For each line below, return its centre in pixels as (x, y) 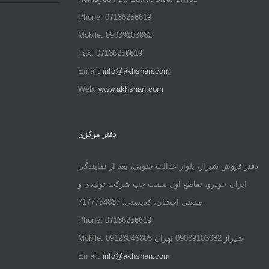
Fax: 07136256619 (110, 53)
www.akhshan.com (131, 89)
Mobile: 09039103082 (115, 35)
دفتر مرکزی (97, 134)
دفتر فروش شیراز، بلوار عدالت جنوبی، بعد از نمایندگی (168, 166)
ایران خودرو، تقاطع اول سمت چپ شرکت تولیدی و (162, 184)
